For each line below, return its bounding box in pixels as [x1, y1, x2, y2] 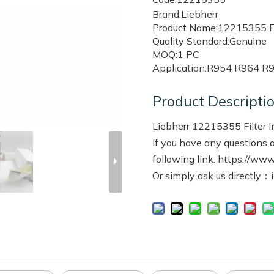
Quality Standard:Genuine [152, 35, 267, 47]
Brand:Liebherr [152, 8, 218, 20]
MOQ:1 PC [152, 48, 199, 61]
